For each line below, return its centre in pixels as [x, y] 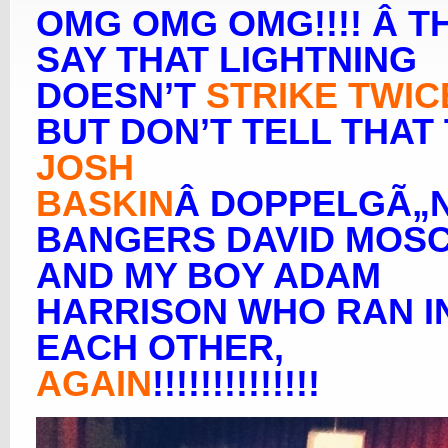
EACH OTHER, [160, 347]
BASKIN [105, 203]
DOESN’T [116, 95]
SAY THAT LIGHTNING [226, 59]
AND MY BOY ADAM [208, 275]
